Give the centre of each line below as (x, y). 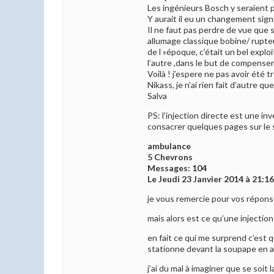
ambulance (169, 146)
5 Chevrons (170, 157)
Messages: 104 (177, 168)
